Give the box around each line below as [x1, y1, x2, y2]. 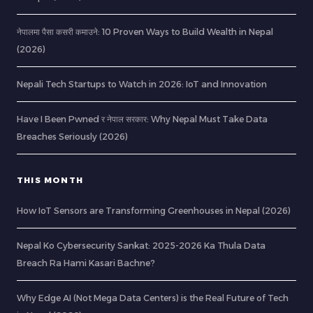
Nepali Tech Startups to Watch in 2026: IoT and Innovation [17, 79, 267, 90]
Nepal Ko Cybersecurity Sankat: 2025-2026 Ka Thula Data [17, 240, 265, 252]
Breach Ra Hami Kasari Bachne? [17, 258, 155, 269]
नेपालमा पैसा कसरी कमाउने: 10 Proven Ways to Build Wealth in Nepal [17, 27, 273, 38]
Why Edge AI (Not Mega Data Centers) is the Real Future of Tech [17, 293, 289, 304]
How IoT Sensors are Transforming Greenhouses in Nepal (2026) [17, 205, 291, 217]
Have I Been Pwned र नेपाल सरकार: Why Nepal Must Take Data [17, 114, 268, 125]
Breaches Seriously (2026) [17, 131, 128, 143]
